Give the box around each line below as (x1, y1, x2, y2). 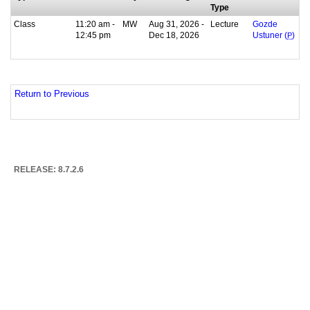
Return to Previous (15, 89, 89, 100)
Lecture (210, 19, 239, 28)
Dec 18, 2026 (149, 30, 199, 39)
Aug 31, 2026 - (149, 19, 204, 28)
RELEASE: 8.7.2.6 (14, 164, 84, 174)
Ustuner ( (253, 30, 287, 39)
